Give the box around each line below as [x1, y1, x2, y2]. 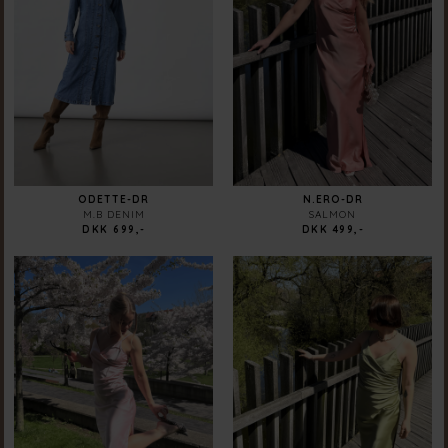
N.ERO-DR [302, 193, 363, 207]
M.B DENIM [82, 208, 145, 222]
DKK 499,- [301, 223, 365, 237]
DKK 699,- [82, 223, 146, 237]
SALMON [309, 208, 357, 222]
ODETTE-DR [78, 193, 150, 207]
